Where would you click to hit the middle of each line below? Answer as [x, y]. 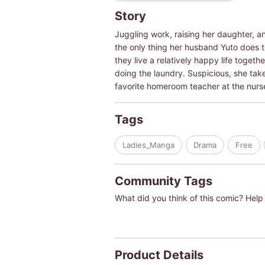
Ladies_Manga [148, 145]
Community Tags [163, 181]
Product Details [159, 255]
